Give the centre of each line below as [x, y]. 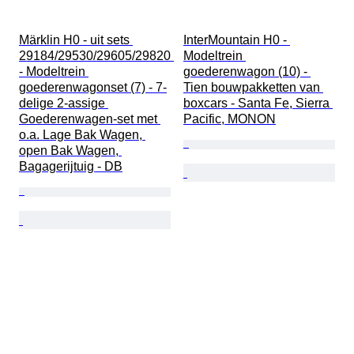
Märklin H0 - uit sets [76, 40]
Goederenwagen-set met [90, 119]
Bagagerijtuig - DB [71, 167]
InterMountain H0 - [237, 40]
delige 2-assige [64, 104]
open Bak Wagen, [70, 151]
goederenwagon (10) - [247, 72]
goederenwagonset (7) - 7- [93, 88]
